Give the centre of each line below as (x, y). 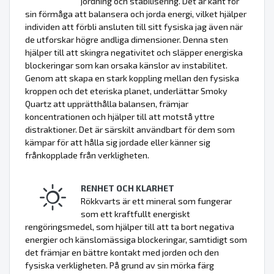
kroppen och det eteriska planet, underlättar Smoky (126, 91)
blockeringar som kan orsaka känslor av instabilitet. (126, 65)
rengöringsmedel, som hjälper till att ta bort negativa (130, 227)
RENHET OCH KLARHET (128, 188)
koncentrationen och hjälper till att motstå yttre (120, 117)
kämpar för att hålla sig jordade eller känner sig (118, 143)
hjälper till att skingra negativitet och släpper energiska (134, 53)
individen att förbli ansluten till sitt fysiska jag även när (134, 27)
